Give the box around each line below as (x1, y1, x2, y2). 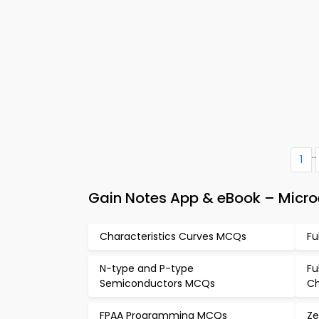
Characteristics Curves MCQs (100, 229, 246, 244)
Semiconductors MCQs (100, 276, 215, 291)
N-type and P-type (100, 261, 194, 276)
